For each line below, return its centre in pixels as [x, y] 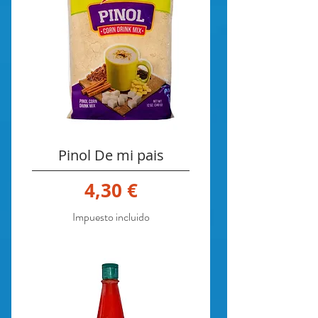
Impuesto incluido [111, 216]
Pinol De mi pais [111, 155]
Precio [138, 189]
